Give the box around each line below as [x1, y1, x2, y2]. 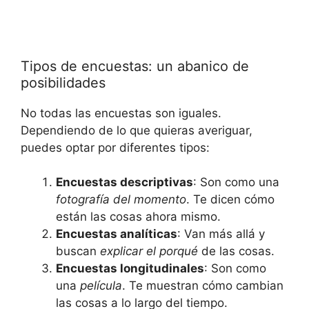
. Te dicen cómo [186, 192, 275, 207]
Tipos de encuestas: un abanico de [21, 57, 249, 74]
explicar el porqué [100, 244, 198, 259]
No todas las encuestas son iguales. [21, 106, 221, 120]
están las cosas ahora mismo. [56, 210, 221, 224]
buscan [56, 244, 100, 259]
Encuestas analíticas [56, 227, 177, 241]
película [80, 279, 122, 293]
